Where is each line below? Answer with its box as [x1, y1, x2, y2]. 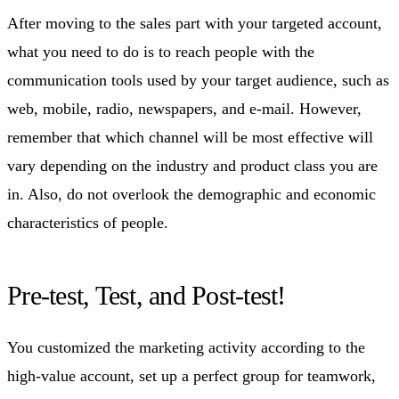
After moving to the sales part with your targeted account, [7, 13, 382, 32]
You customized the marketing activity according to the [7, 338, 365, 356]
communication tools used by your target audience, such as [7, 70, 389, 89]
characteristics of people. [7, 213, 168, 232]
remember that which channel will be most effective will [7, 127, 373, 146]
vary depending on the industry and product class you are [7, 156, 378, 175]
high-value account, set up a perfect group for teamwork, [7, 366, 376, 385]
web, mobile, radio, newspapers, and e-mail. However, [7, 99, 362, 118]
